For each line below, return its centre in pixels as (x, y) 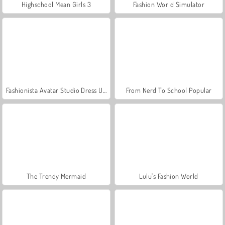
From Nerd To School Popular (169, 90)
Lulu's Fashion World (169, 176)
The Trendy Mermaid (56, 176)
